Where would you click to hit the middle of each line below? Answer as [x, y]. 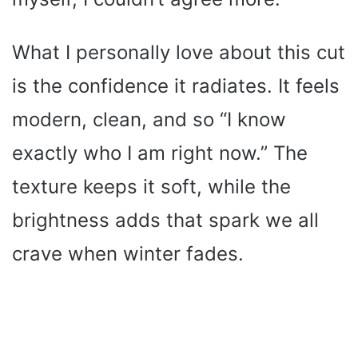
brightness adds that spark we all [165, 221]
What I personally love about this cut [179, 53]
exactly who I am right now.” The [160, 153]
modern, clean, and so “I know [149, 120]
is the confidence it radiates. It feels [176, 86]
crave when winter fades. [128, 254]
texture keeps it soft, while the [151, 187]
